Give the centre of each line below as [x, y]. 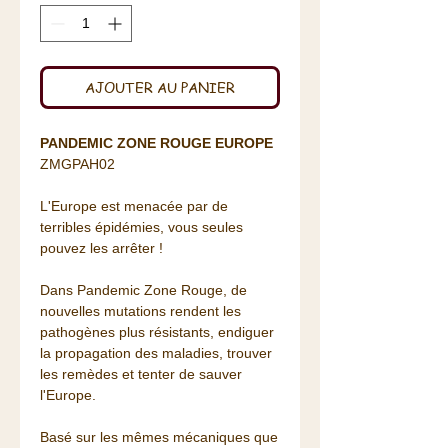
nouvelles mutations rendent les [140, 311]
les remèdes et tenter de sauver [141, 374]
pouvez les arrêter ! [101, 248]
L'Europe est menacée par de [134, 206]
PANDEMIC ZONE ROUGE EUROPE [156, 143]
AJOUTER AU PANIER [160, 87]
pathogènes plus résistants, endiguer [157, 332]
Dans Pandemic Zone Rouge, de [143, 290]
